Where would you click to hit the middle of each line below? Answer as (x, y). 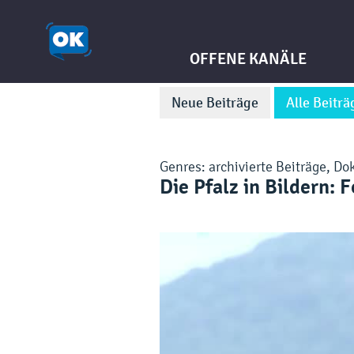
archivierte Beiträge (267, 166)
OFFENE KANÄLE (248, 59)
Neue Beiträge (215, 103)
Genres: (184, 166)
